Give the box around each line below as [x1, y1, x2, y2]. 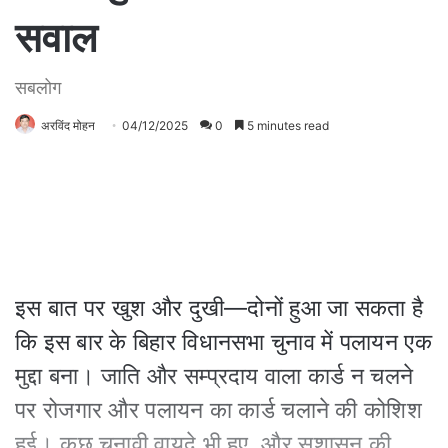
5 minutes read [244, 117, 329, 133]
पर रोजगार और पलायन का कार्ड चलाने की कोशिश [15, 395, 422, 424]
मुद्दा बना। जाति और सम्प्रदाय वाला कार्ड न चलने [15, 361, 414, 390]
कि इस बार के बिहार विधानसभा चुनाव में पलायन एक [15, 327, 432, 356]
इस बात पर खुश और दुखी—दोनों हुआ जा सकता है [15, 293, 424, 322]
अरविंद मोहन [41, 117, 95, 133]
